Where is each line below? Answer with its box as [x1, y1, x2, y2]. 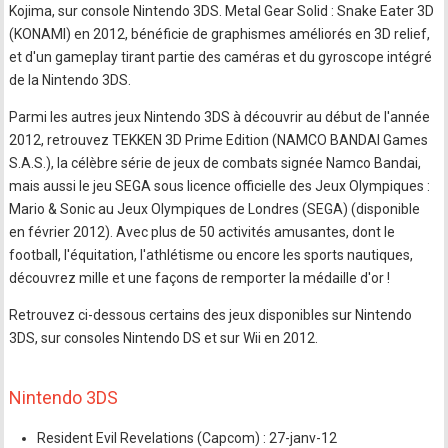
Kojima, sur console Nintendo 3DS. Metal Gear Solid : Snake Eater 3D [9, 3, 435, 19]
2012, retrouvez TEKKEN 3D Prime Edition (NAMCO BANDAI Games [9, 132, 429, 148]
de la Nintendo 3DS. [9, 72, 132, 88]
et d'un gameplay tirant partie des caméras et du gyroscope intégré [9, 49, 433, 65]
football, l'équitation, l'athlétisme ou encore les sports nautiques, [9, 247, 414, 263]
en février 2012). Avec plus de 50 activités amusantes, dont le [9, 224, 396, 240]
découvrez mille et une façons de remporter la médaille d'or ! [9, 270, 391, 286]
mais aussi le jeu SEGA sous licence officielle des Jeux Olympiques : [9, 178, 431, 194]
